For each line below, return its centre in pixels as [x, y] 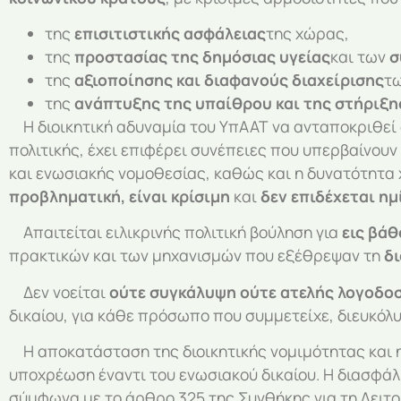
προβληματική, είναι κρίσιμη [119, 196]
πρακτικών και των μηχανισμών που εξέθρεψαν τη [196, 256]
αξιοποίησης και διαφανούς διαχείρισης [229, 80]
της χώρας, [307, 34]
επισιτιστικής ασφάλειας [170, 34]
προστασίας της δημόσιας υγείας [202, 57]
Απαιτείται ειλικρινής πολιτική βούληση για [175, 232]
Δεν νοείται [59, 291]
